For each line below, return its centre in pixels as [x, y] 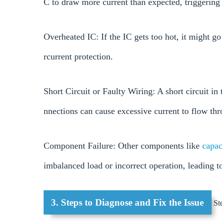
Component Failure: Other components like [123, 145]
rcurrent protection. [78, 56]
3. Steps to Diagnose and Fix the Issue [128, 202]
